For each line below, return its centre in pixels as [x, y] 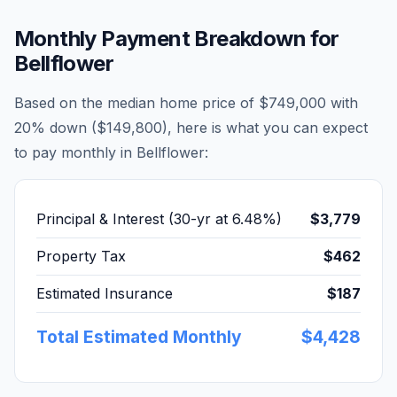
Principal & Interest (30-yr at [134, 219]
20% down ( [55, 128]
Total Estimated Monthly [139, 337]
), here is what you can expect [265, 128]
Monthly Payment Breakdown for [177, 39]
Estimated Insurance [105, 293]
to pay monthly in [75, 152]
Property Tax [81, 256]
